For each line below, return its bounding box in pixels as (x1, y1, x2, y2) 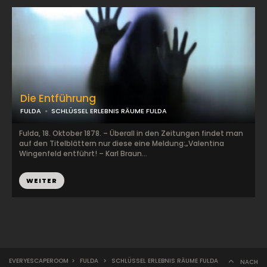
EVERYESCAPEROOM (9, 256, 69, 265)
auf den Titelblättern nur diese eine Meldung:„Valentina (19, 138, 224, 148)
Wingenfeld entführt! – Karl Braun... (19, 148, 147, 159)
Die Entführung (20, 91, 96, 105)
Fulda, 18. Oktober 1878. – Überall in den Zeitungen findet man (19, 128, 243, 138)
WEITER (26, 176, 57, 185)
